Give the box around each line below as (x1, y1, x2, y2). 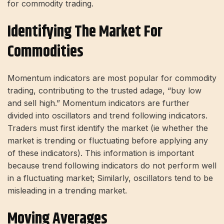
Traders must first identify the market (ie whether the (7, 122, 208, 133)
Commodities (7, 39, 83, 64)
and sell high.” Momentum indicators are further (7, 97, 189, 108)
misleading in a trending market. (7, 185, 127, 195)
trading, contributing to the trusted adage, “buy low (7, 85, 201, 95)
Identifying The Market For (7, 19, 162, 44)
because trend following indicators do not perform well (7, 160, 216, 170)
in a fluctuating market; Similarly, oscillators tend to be (7, 172, 213, 183)
